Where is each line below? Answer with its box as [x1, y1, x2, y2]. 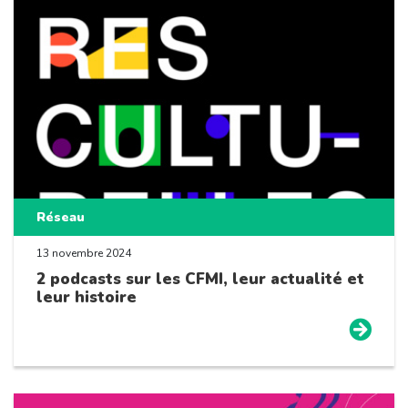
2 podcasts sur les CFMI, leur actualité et [36, 269, 364, 291]
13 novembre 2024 [36, 246, 131, 261]
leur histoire [36, 287, 137, 309]
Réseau [36, 209, 85, 227]
